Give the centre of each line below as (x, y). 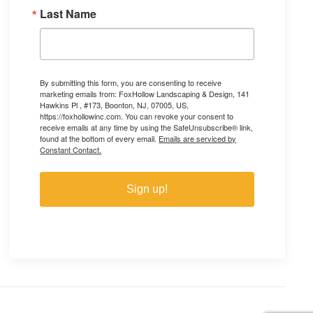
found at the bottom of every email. (100, 138)
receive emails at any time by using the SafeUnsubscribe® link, (147, 127)
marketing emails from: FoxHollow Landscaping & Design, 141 (145, 94)
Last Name (68, 14)
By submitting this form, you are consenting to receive (131, 82)
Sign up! (147, 189)
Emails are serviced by (198, 138)
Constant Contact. (71, 150)
